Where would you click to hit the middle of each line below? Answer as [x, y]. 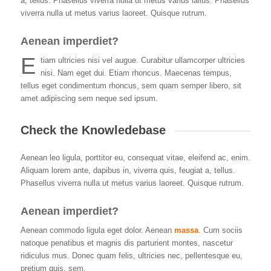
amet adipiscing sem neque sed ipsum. [89, 98]
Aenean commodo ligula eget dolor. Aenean [97, 230]
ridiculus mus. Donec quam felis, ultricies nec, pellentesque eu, [131, 255]
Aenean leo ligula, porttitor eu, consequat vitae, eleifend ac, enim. [135, 157]
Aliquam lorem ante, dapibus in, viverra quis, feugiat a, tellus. [128, 170]
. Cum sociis [220, 230]
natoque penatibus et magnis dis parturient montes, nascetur [126, 243]
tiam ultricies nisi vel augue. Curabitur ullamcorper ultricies [142, 60]
